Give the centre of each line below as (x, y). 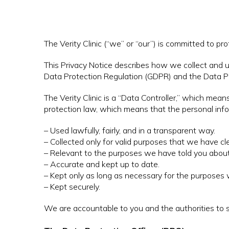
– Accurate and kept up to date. (102, 164)
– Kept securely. (72, 187)
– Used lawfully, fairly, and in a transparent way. (130, 131)
